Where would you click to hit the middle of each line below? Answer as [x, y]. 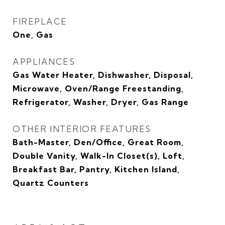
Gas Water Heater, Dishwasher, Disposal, [103, 75]
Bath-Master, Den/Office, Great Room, [98, 142]
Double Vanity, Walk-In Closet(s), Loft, [99, 156]
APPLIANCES [44, 62]
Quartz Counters [51, 183]
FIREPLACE [40, 21]
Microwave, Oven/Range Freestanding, [98, 88]
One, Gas [33, 35]
